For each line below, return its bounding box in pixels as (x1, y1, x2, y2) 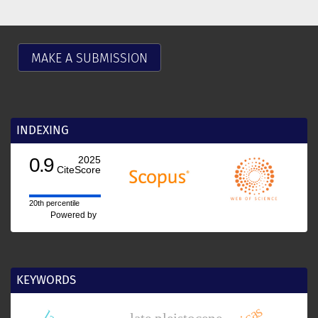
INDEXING (16, 123, 69, 138)
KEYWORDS (16, 273, 76, 288)
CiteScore (57, 164, 101, 176)
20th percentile (29, 199, 79, 208)
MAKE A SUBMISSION (31, 50, 148, 67)
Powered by (50, 210, 101, 221)
